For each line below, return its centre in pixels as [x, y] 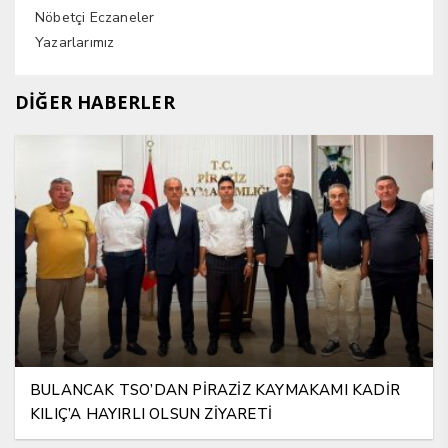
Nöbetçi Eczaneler [95, 17]
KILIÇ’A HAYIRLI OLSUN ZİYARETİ [151, 414]
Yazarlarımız [75, 42]
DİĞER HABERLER [95, 101]
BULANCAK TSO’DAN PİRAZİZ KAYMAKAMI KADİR [215, 390]
